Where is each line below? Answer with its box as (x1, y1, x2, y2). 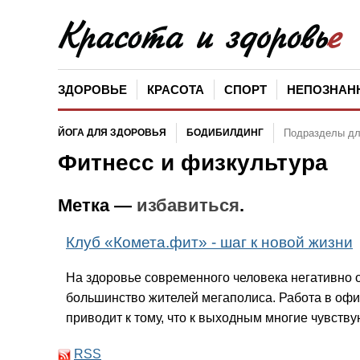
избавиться (137, 194, 239, 215)
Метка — (58, 194, 137, 215)
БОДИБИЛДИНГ (186, 127, 264, 138)
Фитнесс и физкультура (58, 150, 328, 175)
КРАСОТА (147, 83, 204, 96)
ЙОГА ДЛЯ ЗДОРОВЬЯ (58, 127, 166, 138)
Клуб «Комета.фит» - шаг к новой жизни (66, 233, 353, 251)
